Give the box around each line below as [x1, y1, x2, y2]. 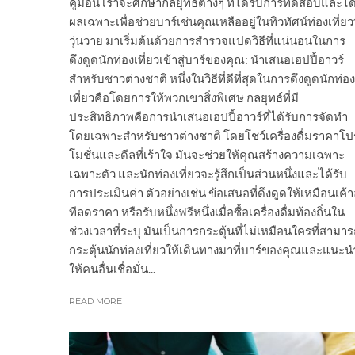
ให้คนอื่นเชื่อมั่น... [69, 261, 155, 277]
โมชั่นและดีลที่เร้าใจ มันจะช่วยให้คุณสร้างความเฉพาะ [69, 147, 345, 162]
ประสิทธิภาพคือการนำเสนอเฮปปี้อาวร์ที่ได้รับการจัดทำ [69, 109, 348, 124]
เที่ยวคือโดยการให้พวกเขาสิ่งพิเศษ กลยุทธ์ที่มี [69, 90, 299, 105]
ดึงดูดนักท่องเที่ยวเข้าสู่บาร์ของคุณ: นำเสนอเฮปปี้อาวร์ [69, 52, 344, 67]
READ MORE [69, 296, 122, 307]
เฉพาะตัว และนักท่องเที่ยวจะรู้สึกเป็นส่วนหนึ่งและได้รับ [69, 166, 347, 181]
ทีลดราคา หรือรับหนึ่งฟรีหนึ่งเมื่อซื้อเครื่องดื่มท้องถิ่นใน [69, 204, 345, 219]
